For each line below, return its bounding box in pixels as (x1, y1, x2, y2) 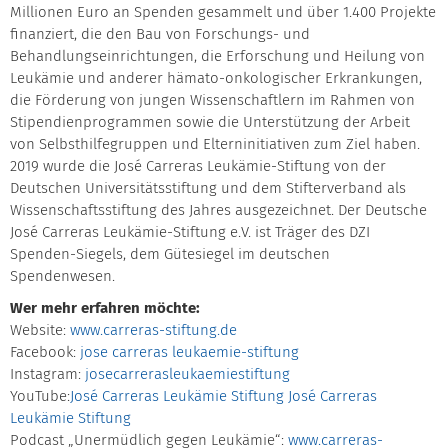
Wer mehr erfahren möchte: (10, 300, 200, 316)
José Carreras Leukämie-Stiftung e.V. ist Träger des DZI (10, 224, 370, 240)
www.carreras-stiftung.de (70, 322, 237, 338)
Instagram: (10, 366, 85, 382)
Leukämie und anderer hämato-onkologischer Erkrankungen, (10, 70, 422, 86)
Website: (10, 322, 70, 338)
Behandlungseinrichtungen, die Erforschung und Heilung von (10, 48, 425, 64)
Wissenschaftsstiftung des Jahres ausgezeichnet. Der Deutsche (10, 202, 427, 218)
